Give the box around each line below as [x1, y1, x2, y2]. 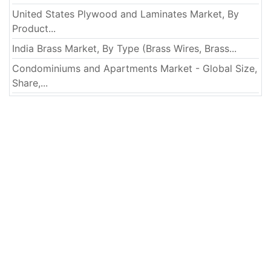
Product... [12, 22, 56, 35]
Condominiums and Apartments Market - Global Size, [12, 62, 257, 75]
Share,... [12, 77, 48, 90]
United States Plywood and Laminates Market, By [12, 8, 239, 21]
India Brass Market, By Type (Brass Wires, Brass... [12, 42, 237, 55]
